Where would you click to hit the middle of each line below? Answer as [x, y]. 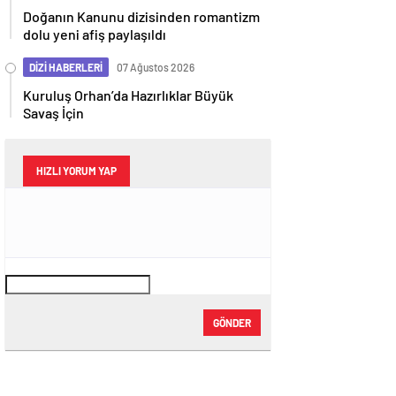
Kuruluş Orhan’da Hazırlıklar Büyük [128, 95]
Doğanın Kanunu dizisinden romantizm [141, 16]
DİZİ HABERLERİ [66, 67]
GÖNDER [232, 322]
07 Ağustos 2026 [156, 67]
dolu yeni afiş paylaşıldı [95, 34]
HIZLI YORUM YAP [76, 171]
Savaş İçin [53, 113]
